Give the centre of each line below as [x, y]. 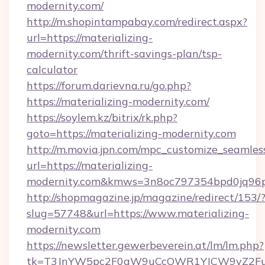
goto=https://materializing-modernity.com [131, 133]
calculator [52, 70]
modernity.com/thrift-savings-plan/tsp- [124, 54]
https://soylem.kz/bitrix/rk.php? [102, 117]
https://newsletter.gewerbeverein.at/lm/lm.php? [145, 245]
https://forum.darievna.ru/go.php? [109, 85]
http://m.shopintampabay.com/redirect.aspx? [137, 22]
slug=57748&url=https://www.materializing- [138, 213]
